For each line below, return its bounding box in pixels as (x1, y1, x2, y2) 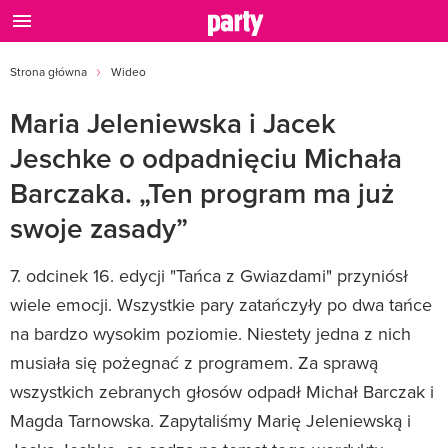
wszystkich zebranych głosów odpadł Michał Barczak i (10, 379, 434, 404)
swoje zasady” (10, 208, 188, 248)
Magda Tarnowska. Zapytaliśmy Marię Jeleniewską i (10, 408, 411, 433)
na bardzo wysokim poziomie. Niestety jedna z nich (10, 321, 411, 346)
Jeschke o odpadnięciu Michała (10, 138, 402, 178)
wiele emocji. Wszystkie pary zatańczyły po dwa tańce (10, 292, 432, 317)
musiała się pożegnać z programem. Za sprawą (10, 350, 378, 375)
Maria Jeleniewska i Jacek (10, 103, 336, 143)
